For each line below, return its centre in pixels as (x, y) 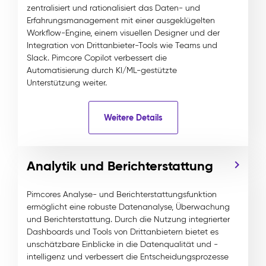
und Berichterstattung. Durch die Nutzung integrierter (128, 219)
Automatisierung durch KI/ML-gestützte (102, 70)
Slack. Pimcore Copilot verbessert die (97, 58)
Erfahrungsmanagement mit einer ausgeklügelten (121, 20)
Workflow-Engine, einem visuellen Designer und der (123, 33)
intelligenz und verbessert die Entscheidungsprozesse (128, 257)
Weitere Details (133, 117)
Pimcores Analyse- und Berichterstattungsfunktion (122, 194)
